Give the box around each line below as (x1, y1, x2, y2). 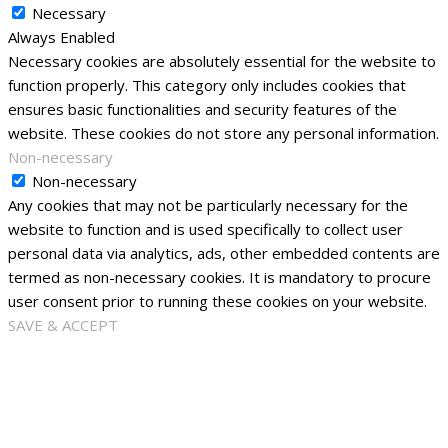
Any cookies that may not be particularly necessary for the (8, 195, 408, 216)
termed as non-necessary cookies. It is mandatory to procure (8, 267, 431, 288)
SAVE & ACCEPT (8, 315, 118, 336)
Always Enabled (8, 27, 115, 48)
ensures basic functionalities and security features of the (8, 99, 397, 120)
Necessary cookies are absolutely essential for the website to (8, 51, 436, 72)
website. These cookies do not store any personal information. (8, 123, 439, 144)
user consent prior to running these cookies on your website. (8, 291, 427, 312)
